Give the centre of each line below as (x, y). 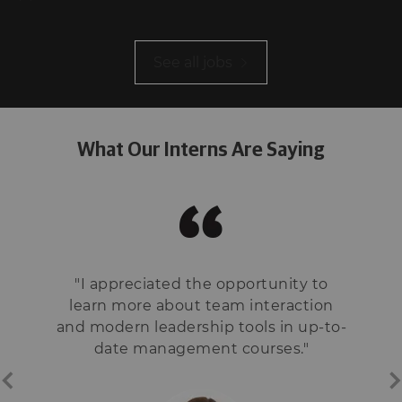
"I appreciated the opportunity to (201, 284)
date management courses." (201, 348)
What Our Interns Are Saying (201, 150)
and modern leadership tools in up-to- (201, 327)
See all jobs (194, 62)
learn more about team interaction (201, 305)
